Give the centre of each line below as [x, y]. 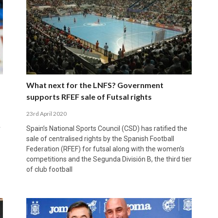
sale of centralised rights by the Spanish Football [100, 138]
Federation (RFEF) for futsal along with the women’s [105, 149]
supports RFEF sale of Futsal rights [89, 96]
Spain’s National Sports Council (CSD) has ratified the [107, 128]
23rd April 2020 [46, 113]
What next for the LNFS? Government [95, 85]
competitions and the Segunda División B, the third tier [109, 159]
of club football [49, 169]
